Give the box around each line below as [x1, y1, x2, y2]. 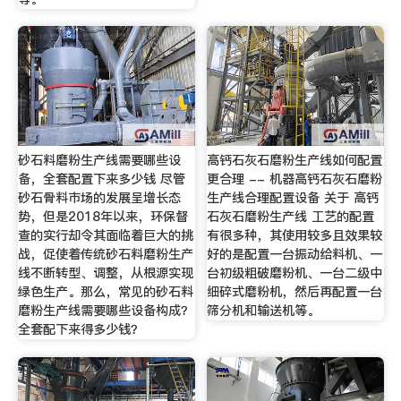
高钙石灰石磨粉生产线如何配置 [207, 151, 383, 170]
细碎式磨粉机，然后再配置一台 [207, 283, 383, 302]
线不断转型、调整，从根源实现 [17, 264, 193, 283]
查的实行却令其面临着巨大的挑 [17, 226, 193, 245]
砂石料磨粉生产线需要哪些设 [17, 151, 181, 170]
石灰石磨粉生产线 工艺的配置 [207, 208, 375, 226]
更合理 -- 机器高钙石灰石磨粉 [207, 170, 383, 189]
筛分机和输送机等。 [207, 302, 320, 320]
